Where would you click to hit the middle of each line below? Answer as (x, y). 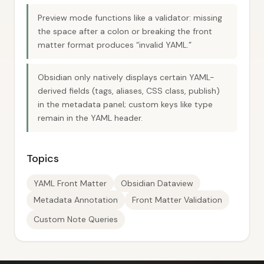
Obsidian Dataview (157, 183)
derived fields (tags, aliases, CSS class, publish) (129, 91)
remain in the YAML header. (90, 118)
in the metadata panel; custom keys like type (125, 104)
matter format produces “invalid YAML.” (115, 45)
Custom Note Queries (76, 219)
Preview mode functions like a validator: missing (130, 18)
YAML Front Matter (70, 183)
